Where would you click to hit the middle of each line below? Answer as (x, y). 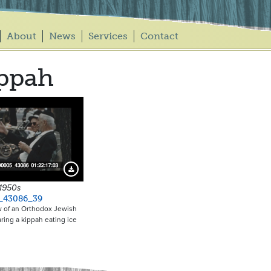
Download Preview (95, 172)
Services (108, 36)
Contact (159, 36)
